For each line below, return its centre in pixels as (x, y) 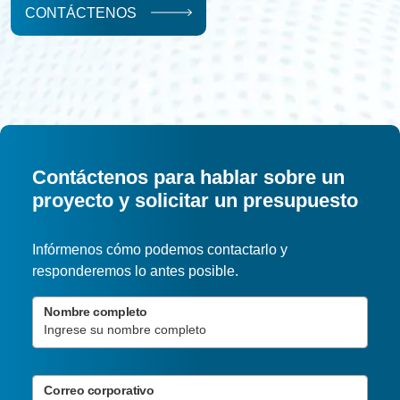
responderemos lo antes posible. (135, 271)
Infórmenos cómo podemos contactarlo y (159, 249)
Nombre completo (95, 312)
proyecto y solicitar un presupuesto (195, 200)
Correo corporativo (99, 390)
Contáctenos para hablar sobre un (188, 177)
